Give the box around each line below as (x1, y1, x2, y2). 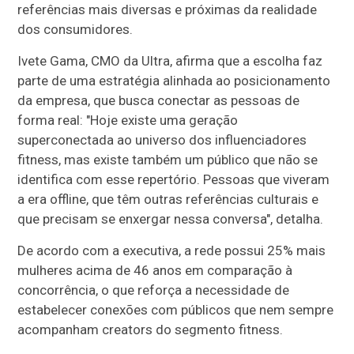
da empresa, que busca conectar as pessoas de (17, 92, 300, 108)
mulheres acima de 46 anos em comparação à (17, 262, 293, 278)
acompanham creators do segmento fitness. (17, 321, 284, 337)
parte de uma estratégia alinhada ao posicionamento (17, 72, 331, 88)
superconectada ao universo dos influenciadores (17, 131, 307, 148)
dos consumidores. (17, 21, 134, 37)
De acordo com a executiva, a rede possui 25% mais (17, 242, 326, 258)
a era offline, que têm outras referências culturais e (17, 190, 319, 207)
